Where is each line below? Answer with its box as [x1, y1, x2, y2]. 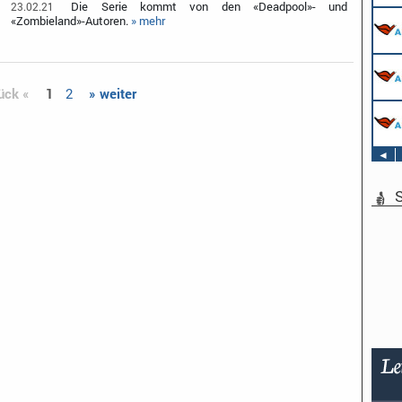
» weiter [88, 83, 136, 102]
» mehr [131, 12, 166, 29]
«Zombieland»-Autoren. [11, 12, 132, 29]
